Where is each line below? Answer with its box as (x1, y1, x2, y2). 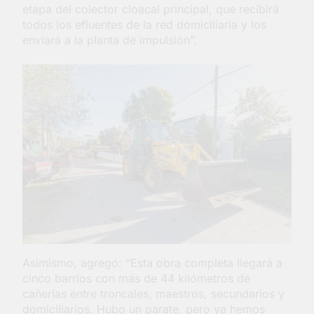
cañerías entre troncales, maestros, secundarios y (22, 287, 285, 301)
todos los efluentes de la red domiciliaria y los (22, 18, 266, 32)
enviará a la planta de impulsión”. (22, 33, 197, 48)
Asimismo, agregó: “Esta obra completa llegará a (22, 256, 282, 271)
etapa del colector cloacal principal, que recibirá (22, 2, 279, 17)
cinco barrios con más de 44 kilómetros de (22, 271, 250, 286)
